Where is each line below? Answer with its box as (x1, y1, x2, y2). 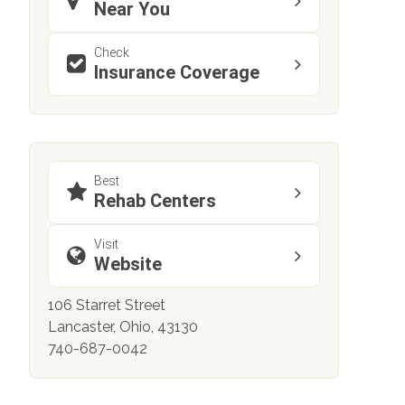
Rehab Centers (94, 190, 216, 212)
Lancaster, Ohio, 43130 (48, 318, 198, 336)
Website (94, 253, 162, 276)
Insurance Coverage (94, 61, 259, 84)
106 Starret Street (48, 297, 165, 315)
